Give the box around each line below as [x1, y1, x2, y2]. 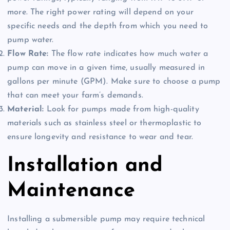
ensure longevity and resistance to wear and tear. [7, 133, 193, 142]
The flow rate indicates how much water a [48, 50, 208, 59]
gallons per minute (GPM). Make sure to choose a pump [7, 78, 221, 86]
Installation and [7, 155, 163, 176]
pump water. [7, 36, 54, 45]
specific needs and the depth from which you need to [7, 22, 208, 31]
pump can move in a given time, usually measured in [7, 64, 205, 72]
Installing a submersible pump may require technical [7, 215, 205, 224]
